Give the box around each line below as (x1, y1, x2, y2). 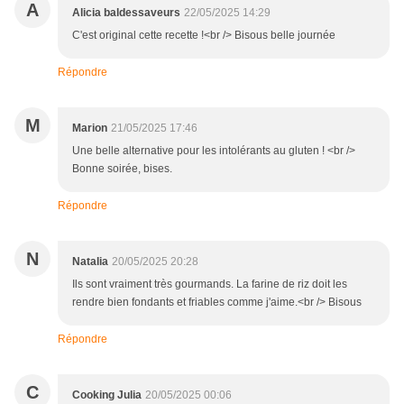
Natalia (72, 254, 108, 268)
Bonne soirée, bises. (72, 161, 172, 175)
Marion (72, 121, 107, 134)
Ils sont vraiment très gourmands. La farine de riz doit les (72, 277, 347, 290)
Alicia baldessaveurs (72, 5, 180, 19)
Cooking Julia (72, 388, 142, 401)
